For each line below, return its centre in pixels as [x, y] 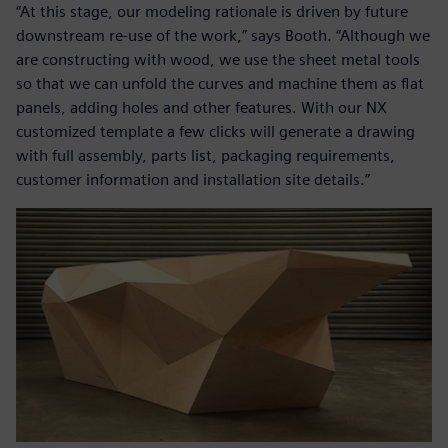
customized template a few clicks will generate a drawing [215, 132]
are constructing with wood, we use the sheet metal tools [218, 60]
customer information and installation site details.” [193, 180]
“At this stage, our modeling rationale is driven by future [212, 12]
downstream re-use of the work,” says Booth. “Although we [223, 36]
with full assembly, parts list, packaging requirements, [205, 156]
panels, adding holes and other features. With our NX [201, 108]
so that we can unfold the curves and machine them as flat [220, 84]
